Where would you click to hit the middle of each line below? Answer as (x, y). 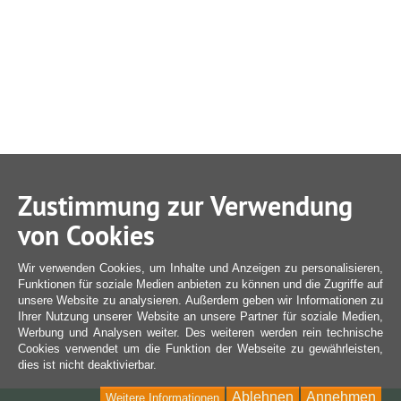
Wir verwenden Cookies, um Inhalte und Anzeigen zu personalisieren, (200, 268)
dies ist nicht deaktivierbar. (87, 365)
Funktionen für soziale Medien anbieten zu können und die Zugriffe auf (200, 284)
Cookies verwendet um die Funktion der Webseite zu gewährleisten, (200, 349)
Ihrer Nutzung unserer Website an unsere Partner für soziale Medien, (200, 316)
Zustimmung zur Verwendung (185, 206)
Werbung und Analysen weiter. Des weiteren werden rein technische (200, 333)
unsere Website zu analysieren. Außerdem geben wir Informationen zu (200, 300)
